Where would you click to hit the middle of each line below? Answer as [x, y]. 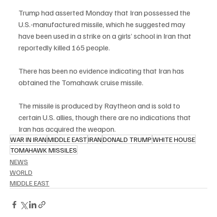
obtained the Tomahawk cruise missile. [81, 83]
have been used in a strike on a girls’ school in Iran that [106, 36]
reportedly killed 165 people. [64, 48]
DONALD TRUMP [127, 139]
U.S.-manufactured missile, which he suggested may [103, 24]
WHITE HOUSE [174, 139]
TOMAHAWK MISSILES [44, 150]
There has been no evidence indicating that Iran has [102, 71]
